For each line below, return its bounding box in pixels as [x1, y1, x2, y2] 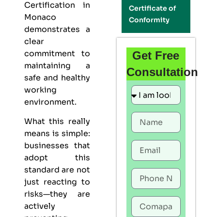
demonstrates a [24, 24, 90, 35]
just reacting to [24, 176, 90, 187]
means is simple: [24, 128, 90, 139]
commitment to [24, 48, 90, 59]
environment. [24, 97, 77, 108]
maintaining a [24, 61, 90, 71]
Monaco [24, 12, 56, 23]
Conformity [128, 15, 170, 24]
